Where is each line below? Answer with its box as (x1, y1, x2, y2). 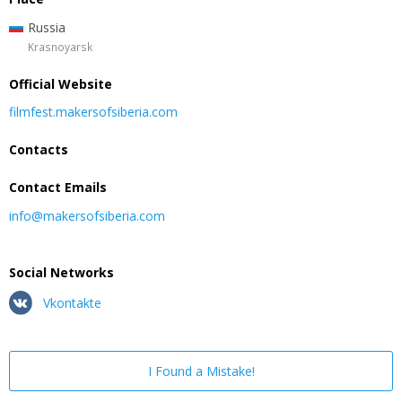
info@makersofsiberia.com (9, 206, 165, 224)
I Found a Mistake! (147, 362, 255, 380)
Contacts (9, 141, 68, 159)
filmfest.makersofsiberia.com (9, 103, 178, 121)
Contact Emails (9, 179, 107, 197)
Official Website (9, 74, 112, 92)
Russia (28, 18, 66, 36)
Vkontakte (39, 294, 102, 312)
